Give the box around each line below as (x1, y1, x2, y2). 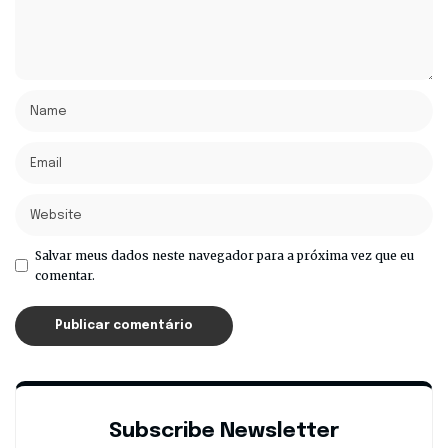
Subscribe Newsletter (109, 420, 339, 442)
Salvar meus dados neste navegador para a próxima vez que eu (35, 247, 414, 263)
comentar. (35, 267, 95, 283)
